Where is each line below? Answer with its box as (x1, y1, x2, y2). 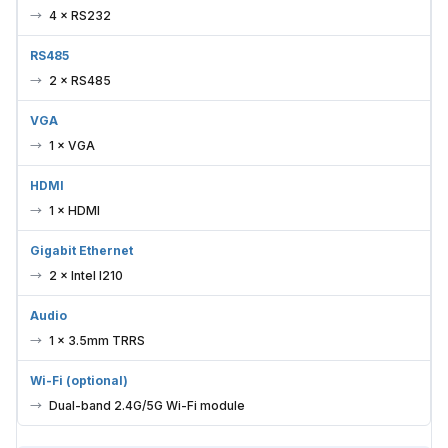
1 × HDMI (49, 202, 100, 218)
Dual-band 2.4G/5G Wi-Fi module (49, 397, 245, 413)
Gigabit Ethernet (30, 242, 133, 258)
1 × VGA (49, 137, 95, 153)
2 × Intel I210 (49, 267, 123, 283)
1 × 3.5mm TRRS (49, 332, 145, 348)
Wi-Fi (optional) (30, 372, 128, 388)
